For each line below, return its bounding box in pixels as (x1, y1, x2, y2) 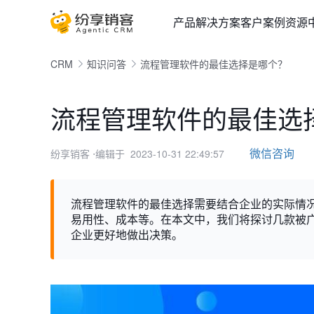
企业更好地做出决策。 (71, 226, 183, 243)
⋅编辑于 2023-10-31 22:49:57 (93, 146, 224, 161)
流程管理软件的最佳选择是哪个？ (140, 57, 287, 71)
